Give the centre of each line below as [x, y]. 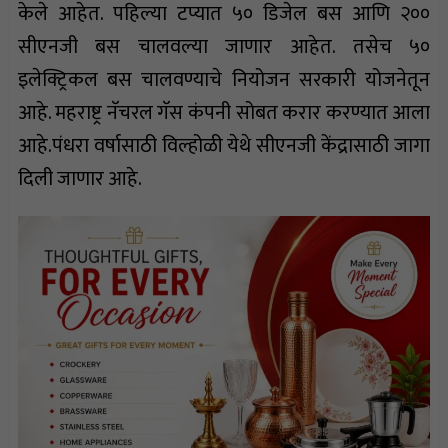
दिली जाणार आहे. [79, 178]
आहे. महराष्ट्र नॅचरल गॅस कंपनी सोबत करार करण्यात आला [224, 112]
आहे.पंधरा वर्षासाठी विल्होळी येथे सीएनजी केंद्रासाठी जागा [224, 145]
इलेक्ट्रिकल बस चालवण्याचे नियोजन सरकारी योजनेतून [224, 79]
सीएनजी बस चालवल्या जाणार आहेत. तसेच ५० [224, 46]
